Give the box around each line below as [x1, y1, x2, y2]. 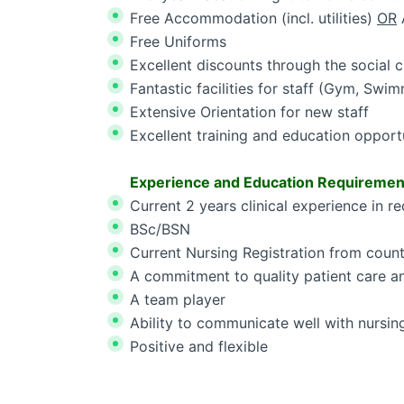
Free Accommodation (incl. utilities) [130, 9, 377, 27]
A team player [130, 290, 225, 308]
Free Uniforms [130, 32, 226, 50]
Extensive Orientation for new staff [130, 103, 369, 121]
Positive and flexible [130, 337, 268, 355]
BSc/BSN [130, 220, 190, 238]
